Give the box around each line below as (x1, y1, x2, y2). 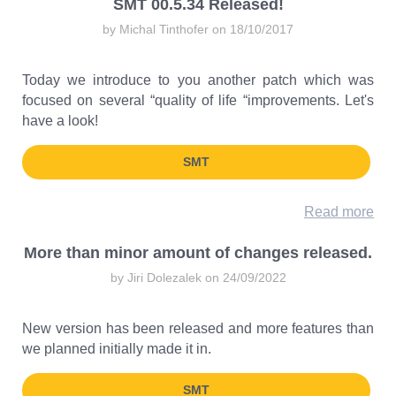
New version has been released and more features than (22, 321, 374, 336)
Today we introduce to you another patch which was (22, 72, 374, 88)
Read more (304, 204, 374, 219)
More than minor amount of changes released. (24, 244, 372, 262)
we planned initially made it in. (22, 341, 211, 356)
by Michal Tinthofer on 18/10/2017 (103, 22, 293, 36)
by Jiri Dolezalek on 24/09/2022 (110, 270, 286, 285)
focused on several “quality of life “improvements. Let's (22, 93, 374, 108)
